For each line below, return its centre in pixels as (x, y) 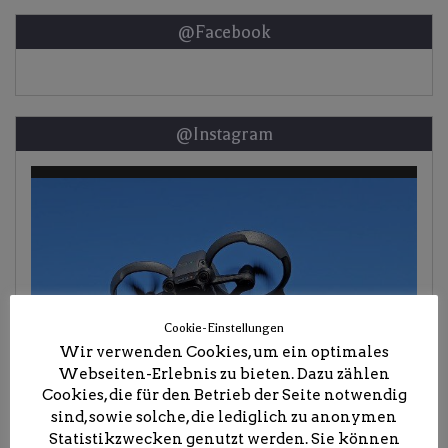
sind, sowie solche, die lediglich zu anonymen (224, 417)
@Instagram (224, 134)
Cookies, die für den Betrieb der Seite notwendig (224, 395)
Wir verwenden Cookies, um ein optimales (224, 351)
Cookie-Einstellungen (224, 328)
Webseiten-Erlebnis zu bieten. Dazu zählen (224, 373)
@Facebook (224, 32)
